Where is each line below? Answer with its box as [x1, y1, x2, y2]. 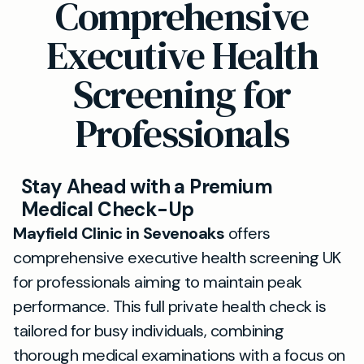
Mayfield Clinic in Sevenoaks [13, 223, 224, 244]
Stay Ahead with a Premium [21, 174, 272, 199]
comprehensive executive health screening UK [13, 247, 341, 268]
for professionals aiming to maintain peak [13, 271, 302, 292]
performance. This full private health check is [13, 296, 326, 317]
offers [224, 223, 271, 244]
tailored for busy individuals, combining [13, 320, 284, 341]
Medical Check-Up [21, 197, 194, 222]
